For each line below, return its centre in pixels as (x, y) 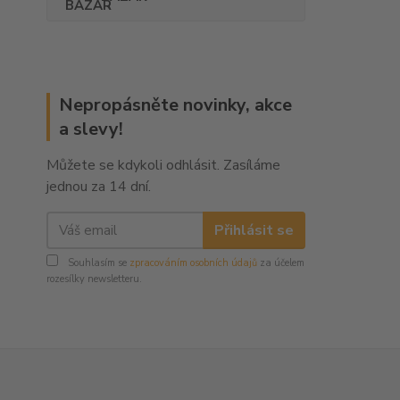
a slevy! (91, 129)
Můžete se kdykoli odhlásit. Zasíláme (163, 166)
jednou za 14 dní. (99, 187)
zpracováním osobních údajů (193, 263)
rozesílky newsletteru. (94, 279)
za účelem (281, 263)
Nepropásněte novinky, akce (175, 105)
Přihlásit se (254, 230)
